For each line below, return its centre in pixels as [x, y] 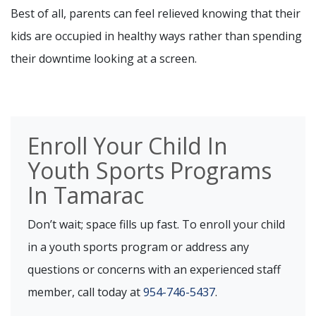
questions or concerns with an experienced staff [154, 269]
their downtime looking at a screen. [104, 58]
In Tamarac [86, 195]
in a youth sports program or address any [138, 247]
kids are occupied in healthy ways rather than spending [156, 36]
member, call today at [85, 292]
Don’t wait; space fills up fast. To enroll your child [156, 224]
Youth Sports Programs [150, 170]
